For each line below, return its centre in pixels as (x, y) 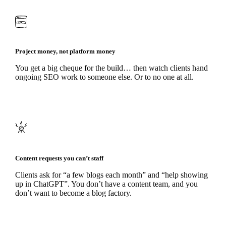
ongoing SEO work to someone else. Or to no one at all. (104, 77)
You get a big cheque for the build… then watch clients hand (111, 68)
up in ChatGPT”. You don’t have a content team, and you (106, 184)
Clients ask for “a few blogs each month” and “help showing (111, 175)
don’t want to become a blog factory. (73, 193)
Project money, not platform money (65, 51)
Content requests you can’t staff (59, 158)
